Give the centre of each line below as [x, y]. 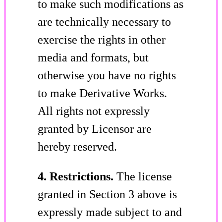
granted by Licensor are [95, 129]
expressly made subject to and [110, 212]
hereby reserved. [77, 146]
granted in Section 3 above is [107, 194]
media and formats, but [93, 57]
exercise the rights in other [102, 39]
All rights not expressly [94, 111]
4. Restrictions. [77, 176]
